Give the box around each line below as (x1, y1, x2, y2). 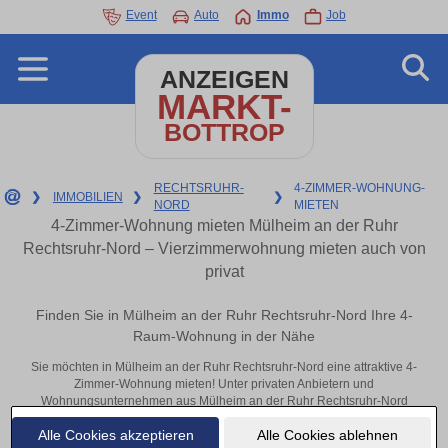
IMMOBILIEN (52, 189, 123, 204)
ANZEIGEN (159, 66, 289, 93)
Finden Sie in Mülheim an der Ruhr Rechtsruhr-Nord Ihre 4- (35, 307, 413, 324)
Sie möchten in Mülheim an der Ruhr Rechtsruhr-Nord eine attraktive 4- (31, 360, 417, 375)
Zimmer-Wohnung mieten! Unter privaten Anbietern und (74, 377, 374, 392)
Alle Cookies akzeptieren (37, 426, 194, 443)
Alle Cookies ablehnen (256, 426, 398, 443)
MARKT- (156, 87, 292, 126)
